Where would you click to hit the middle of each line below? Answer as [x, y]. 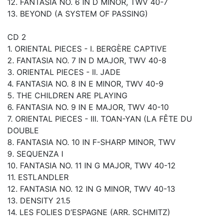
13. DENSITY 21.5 [39, 201]
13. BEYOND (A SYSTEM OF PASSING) [78, 14]
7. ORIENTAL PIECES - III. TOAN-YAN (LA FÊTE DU [100, 119]
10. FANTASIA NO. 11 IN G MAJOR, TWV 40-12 [91, 166]
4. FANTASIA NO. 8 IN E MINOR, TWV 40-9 [85, 84]
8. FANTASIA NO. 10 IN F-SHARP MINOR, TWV [91, 142]
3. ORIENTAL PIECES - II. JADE [64, 72]
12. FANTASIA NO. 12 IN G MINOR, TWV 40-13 [91, 189]
